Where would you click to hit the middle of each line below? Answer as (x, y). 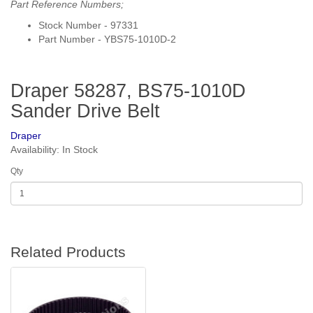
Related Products (68, 252)
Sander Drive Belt (85, 111)
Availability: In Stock (54, 150)
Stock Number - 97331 (88, 25)
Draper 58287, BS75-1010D (128, 91)
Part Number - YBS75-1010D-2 (107, 39)
